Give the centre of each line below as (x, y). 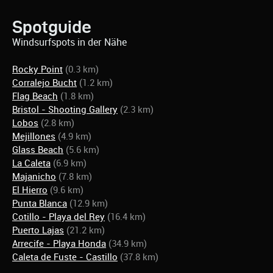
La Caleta (31, 163)
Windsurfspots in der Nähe (69, 42)
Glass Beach (38, 150)
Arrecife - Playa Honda (59, 244)
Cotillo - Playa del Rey (58, 217)
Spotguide (52, 27)
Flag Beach (35, 96)
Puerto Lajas (38, 230)
